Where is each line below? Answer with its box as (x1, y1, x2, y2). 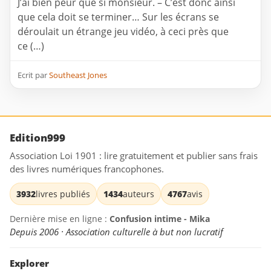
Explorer (10, 257, 49, 270)
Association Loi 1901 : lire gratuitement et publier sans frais (10, 149, 258, 162)
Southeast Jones (49, 70, 107, 81)
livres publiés (36, 188, 90, 200)
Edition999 (10, 131, 65, 145)
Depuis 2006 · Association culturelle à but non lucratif (10, 226, 223, 238)
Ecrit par (18, 70, 49, 81)
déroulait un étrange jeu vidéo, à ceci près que (18, 25, 229, 39)
